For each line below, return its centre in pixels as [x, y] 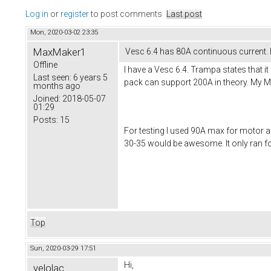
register [75, 14]
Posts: [46, 120]
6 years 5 [90, 78]
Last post [184, 14]
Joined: [47, 99]
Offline [45, 65]
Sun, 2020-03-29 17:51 [63, 248]
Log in [37, 14]
